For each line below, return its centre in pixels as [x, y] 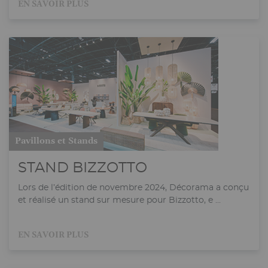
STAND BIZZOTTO [83, 168]
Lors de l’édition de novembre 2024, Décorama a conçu [133, 187]
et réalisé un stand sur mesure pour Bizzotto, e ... [119, 200]
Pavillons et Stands [56, 141]
